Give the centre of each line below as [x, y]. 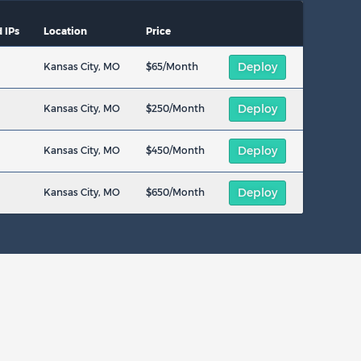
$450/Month [175, 150]
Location [65, 31]
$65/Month [172, 66]
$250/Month [175, 108]
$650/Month [175, 192]
